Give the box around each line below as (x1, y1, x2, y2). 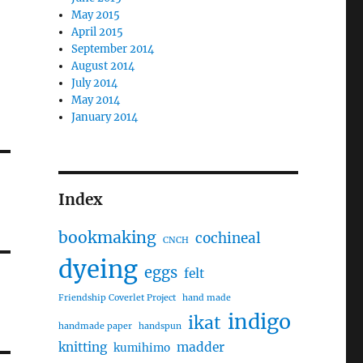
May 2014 (71, 93, 121, 108)
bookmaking (58, 228, 156, 248)
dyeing (58, 254, 138, 285)
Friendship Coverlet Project (58, 293, 176, 304)
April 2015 (71, 25, 124, 40)
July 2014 (71, 76, 118, 91)
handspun (138, 321, 181, 332)
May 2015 (71, 8, 121, 23)
